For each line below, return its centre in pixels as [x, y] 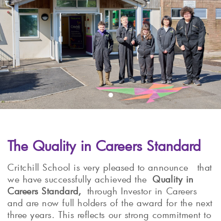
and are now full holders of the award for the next [110, 203]
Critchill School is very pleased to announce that [110, 167]
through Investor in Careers [139, 191]
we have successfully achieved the [80, 179]
